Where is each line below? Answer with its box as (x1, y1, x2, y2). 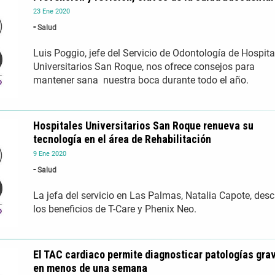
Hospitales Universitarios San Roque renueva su (33, 119, 254, 133)
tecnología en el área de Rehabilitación (33, 133, 211, 146)
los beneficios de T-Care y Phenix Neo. (33, 203, 196, 215)
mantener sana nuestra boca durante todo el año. (33, 74, 249, 87)
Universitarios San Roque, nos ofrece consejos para (33, 61, 255, 73)
